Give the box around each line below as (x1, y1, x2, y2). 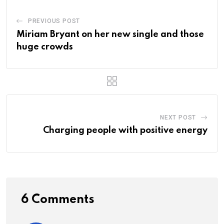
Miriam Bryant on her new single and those (16, 29, 204, 39)
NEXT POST (159, 113, 196, 121)
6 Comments (21, 193, 94, 206)
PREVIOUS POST (27, 17, 80, 24)
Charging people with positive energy (43, 125, 207, 135)
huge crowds (16, 42, 73, 51)
